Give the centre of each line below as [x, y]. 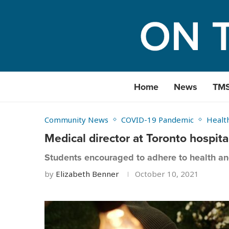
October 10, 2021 [167, 174]
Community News [76, 120]
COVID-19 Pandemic [157, 120]
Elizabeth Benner [87, 174]
